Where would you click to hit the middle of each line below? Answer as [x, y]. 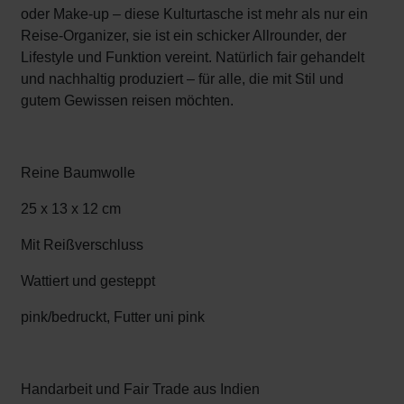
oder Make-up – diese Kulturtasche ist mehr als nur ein [194, 14]
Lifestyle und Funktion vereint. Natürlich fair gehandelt [193, 57]
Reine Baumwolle [78, 173]
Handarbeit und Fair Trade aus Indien [140, 389]
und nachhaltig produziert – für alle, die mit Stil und [182, 79]
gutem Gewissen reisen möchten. [127, 101]
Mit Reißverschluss [82, 245]
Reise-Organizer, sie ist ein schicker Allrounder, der [184, 36]
